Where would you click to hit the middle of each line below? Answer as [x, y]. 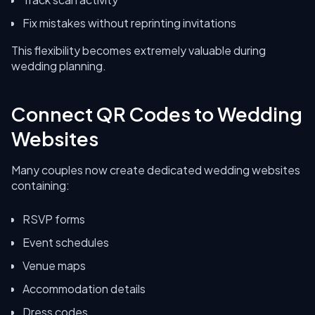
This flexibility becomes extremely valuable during [139, 50]
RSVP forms [54, 219]
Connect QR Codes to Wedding [157, 114]
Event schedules [66, 242]
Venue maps [54, 265]
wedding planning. [59, 66]
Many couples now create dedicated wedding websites [156, 170]
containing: [40, 185]
